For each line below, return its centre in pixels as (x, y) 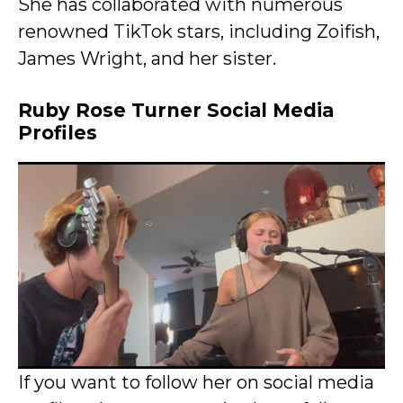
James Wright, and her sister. (147, 58)
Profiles (58, 133)
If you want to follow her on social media (196, 382)
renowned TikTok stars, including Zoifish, (199, 31)
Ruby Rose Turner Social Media (176, 110)
